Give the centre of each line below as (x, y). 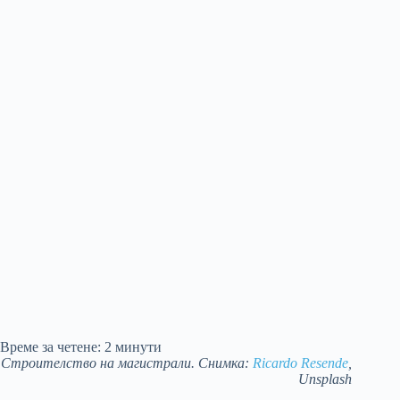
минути (138, 347)
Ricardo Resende (301, 363)
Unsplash (325, 379)
